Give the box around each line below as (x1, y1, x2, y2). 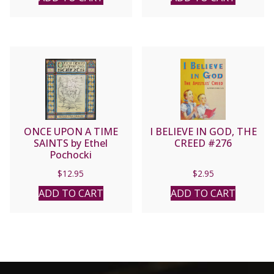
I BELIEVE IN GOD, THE (149, 124, 257, 138)
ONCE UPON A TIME (23, 124, 118, 138)
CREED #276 (174, 136, 232, 150)
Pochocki (50, 147, 92, 161)
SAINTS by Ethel (34, 136, 108, 150)
